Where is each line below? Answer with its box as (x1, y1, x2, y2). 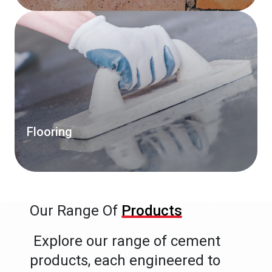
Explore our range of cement (30, 232, 221, 250)
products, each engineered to (30, 251, 221, 269)
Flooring (27, 124, 72, 139)
